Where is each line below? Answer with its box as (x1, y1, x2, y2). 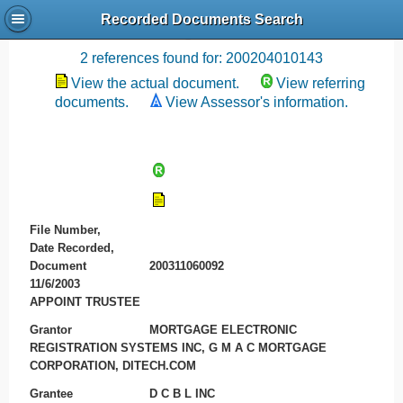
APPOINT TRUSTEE (29, 295, 140, 309)
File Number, (29, 223, 101, 237)
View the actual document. (71, 76, 239, 91)
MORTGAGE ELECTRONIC (149, 322, 298, 336)
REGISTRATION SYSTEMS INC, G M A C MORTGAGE (29, 340, 327, 354)
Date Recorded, (29, 241, 114, 255)
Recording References (100, 19, 303, 40)
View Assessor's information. (166, 94, 348, 110)
